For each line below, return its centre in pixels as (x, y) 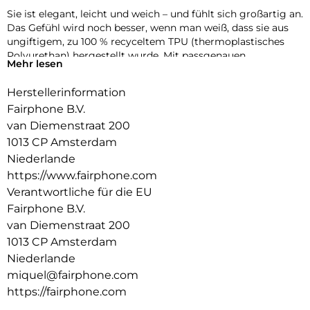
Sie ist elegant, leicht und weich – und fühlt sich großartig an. (155, 14)
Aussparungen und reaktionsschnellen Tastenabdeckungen (149, 70)
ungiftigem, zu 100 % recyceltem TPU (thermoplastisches (146, 42)
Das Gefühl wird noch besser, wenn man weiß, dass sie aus (148, 28)
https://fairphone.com (67, 292)
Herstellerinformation (66, 93)
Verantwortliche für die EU (80, 192)
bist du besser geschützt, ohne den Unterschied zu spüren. (148, 83)
